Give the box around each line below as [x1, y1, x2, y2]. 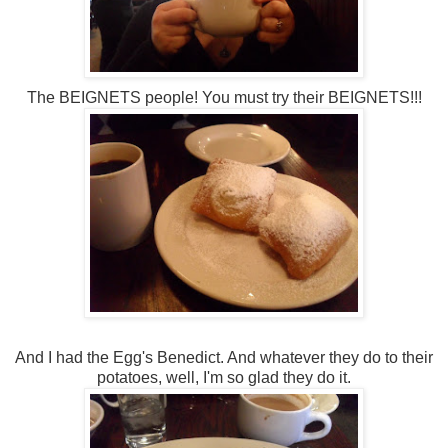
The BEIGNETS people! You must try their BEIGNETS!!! [26, 89, 422, 107]
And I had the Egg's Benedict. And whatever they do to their [15, 349, 433, 367]
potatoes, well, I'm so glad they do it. [97, 369, 351, 387]
